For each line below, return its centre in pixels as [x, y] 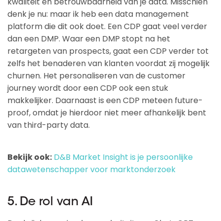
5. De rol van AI [50, 202]
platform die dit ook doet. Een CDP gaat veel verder [107, 26]
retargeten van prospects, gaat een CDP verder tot [108, 51]
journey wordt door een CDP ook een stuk [88, 88]
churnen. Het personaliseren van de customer [96, 76]
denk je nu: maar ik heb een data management [98, 14]
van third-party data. [49, 125]
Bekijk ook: [30, 157]
